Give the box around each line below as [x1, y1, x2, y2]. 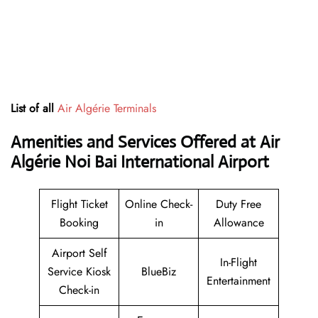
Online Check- [125, 196, 192, 213]
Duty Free [216, 196, 261, 213]
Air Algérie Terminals [57, 100, 156, 117]
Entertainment [207, 273, 270, 290]
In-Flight [220, 254, 257, 271]
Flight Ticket [50, 196, 108, 213]
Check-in [59, 282, 99, 299]
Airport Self [51, 245, 107, 262]
